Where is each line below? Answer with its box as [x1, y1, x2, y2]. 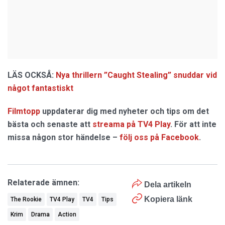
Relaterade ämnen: [8, 177, 79, 187]
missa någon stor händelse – [8, 132, 120, 142]
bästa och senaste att [8, 119, 92, 129]
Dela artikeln [142, 180, 191, 189]
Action [58, 210, 76, 218]
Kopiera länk [144, 194, 192, 203]
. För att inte [170, 119, 216, 129]
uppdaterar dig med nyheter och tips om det [40, 106, 209, 116]
